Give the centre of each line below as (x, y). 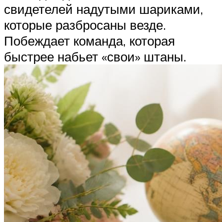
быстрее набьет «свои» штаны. (95, 57)
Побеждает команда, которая (89, 41)
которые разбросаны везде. (85, 25)
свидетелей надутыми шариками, (104, 9)
